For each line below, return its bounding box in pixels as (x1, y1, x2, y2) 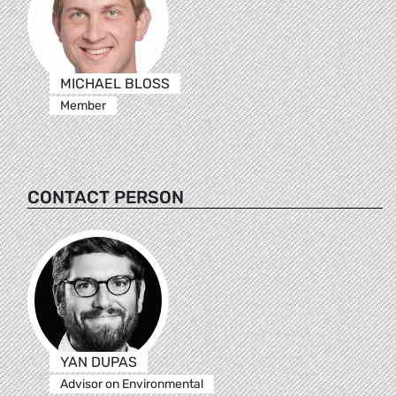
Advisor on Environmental (59, 376, 203, 392)
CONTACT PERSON (27, 186, 184, 208)
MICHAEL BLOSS (59, 74, 170, 92)
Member (59, 97, 106, 113)
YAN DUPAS (59, 353, 137, 370)
